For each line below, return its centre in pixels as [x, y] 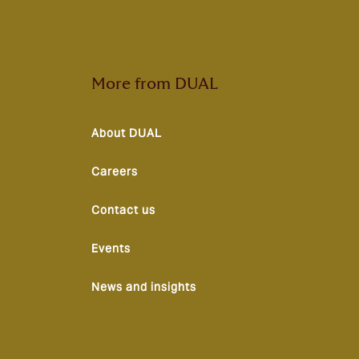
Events [111, 248]
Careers [115, 171]
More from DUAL [155, 84]
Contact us [123, 210]
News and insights [144, 287]
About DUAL [127, 133]
